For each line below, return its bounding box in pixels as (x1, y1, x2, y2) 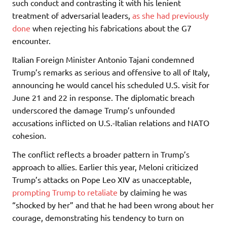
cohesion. (12, 130, 46, 140)
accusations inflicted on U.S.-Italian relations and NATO (12, 117, 209, 128)
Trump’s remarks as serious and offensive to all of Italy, (12, 66, 210, 77)
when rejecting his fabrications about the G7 (30, 22, 192, 33)
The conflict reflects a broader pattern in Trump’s (12, 148, 190, 159)
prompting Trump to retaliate (12, 186, 118, 197)
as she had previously (132, 10, 209, 20)
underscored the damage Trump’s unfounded (12, 104, 175, 115)
